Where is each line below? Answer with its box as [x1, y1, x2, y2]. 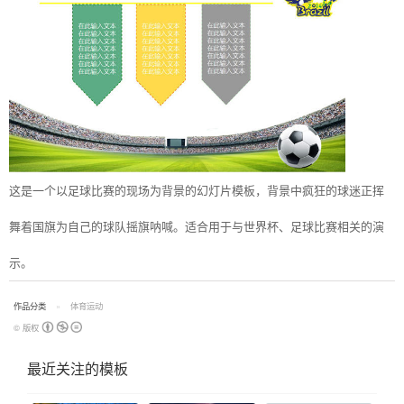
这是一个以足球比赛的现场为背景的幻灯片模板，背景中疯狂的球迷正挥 [9, 181, 384, 198]
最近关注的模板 [27, 358, 128, 380]
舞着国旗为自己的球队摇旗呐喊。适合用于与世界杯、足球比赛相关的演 [9, 217, 384, 234]
